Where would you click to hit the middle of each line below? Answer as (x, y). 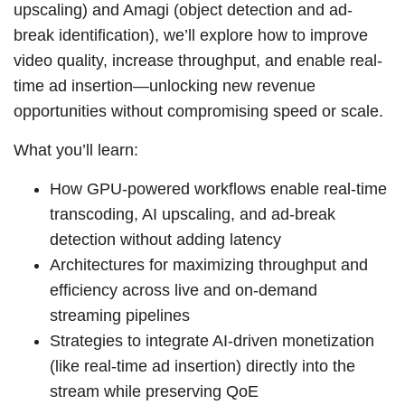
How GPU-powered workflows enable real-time (218, 188)
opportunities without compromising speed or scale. (198, 111)
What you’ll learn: (76, 150)
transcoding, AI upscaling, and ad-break (193, 214)
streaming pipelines (120, 315)
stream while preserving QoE (154, 391)
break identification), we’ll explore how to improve (191, 35)
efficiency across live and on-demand (184, 290)
